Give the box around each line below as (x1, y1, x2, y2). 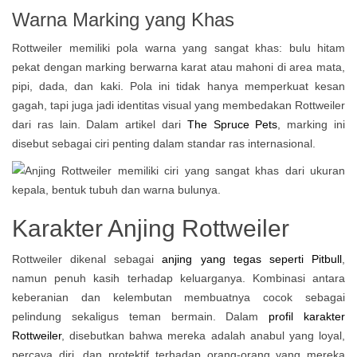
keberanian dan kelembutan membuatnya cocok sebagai (12, 291, 345, 304)
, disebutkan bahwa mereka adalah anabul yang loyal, (61, 329, 345, 342)
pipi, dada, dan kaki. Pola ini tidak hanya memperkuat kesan (12, 80, 345, 92)
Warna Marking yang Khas (12, 9, 234, 30)
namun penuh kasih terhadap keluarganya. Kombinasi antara (12, 272, 345, 284)
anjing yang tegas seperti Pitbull (162, 253, 343, 265)
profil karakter (269, 310, 346, 323)
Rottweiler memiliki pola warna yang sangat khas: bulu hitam (12, 41, 345, 54)
